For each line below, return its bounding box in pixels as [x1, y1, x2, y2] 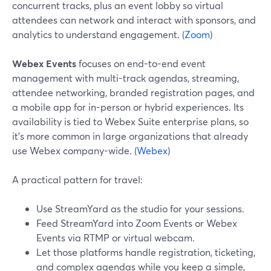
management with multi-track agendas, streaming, [12, 71, 239, 84]
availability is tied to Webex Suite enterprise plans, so [12, 115, 249, 128]
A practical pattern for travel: [12, 173, 143, 186]
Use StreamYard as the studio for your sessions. [36, 202, 244, 215]
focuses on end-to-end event [76, 57, 206, 70]
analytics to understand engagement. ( [12, 28, 184, 41]
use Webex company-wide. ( [12, 144, 137, 157]
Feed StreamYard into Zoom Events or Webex [36, 217, 237, 229]
